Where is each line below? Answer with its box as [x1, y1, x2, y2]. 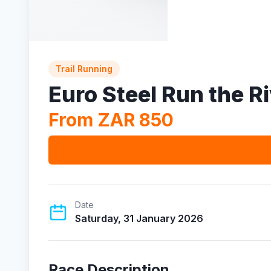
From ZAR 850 [48, 109, 174, 131]
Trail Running [56, 64, 113, 74]
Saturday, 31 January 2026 [75, 212, 203, 224]
